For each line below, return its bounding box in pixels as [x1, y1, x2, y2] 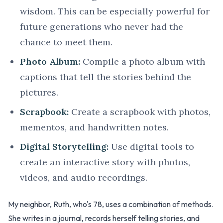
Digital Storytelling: [20, 141, 109, 153]
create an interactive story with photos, [20, 156, 190, 168]
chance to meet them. [20, 36, 112, 48]
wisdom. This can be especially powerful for [20, 5, 210, 17]
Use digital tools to [109, 141, 194, 153]
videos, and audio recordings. [20, 172, 147, 184]
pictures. [20, 87, 58, 99]
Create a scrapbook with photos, [69, 106, 211, 118]
